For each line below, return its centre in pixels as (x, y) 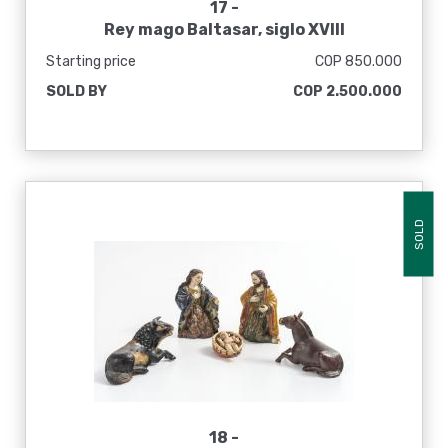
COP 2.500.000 (347, 91)
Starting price (91, 61)
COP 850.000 (358, 61)
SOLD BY (76, 91)
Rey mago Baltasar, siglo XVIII (224, 29)
